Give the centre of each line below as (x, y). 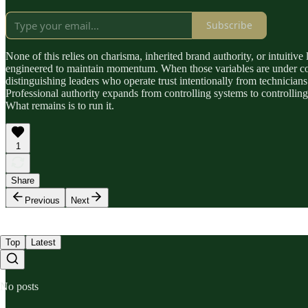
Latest (43, 242)
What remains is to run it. (60, 105)
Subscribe (229, 25)
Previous (42, 200)
